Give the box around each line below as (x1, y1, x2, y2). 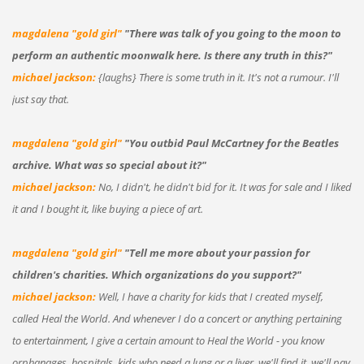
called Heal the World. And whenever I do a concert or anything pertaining (11, 310, 342, 326)
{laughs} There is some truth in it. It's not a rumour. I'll (97, 69, 339, 84)
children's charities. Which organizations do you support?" (11, 266, 301, 282)
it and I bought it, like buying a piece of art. (11, 201, 203, 216)
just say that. (11, 91, 69, 106)
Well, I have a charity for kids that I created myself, (97, 288, 323, 304)
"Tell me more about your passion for (123, 245, 310, 260)
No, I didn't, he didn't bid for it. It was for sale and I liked (95, 179, 352, 194)
